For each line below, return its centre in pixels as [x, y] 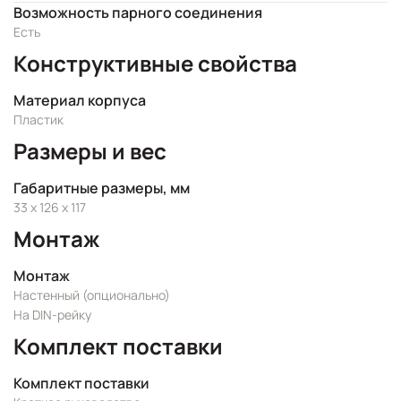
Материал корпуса [80, 100]
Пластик [38, 119]
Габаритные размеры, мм [102, 188]
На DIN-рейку [52, 315]
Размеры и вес [90, 151]
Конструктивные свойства [155, 63]
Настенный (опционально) [92, 295]
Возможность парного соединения [138, 13]
